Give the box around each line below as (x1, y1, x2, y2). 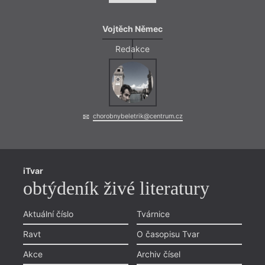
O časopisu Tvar (137, 228, 199, 239)
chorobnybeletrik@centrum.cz (92, 112, 183, 121)
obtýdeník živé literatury (22, 177, 209, 199)
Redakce (115, 43, 150, 54)
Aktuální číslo (22, 208, 73, 219)
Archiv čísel (137, 248, 180, 259)
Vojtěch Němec (102, 23, 163, 34)
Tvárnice (137, 208, 170, 219)
